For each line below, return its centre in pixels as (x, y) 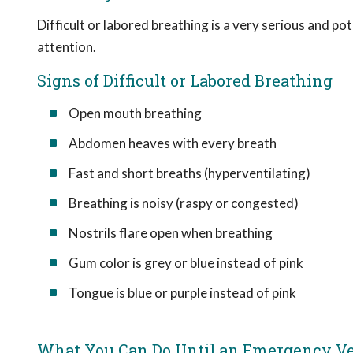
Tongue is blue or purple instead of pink (182, 293)
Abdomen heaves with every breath (173, 143)
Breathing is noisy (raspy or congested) (184, 203)
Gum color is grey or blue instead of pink (186, 263)
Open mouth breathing (135, 113)
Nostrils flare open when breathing (171, 233)
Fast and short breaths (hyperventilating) (190, 173)
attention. (67, 47)
